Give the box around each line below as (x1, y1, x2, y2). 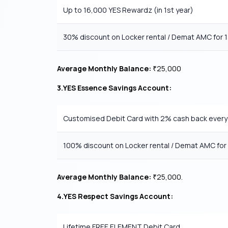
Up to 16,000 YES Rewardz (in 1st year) (63, 5, 193, 15)
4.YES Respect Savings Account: (57, 191, 173, 201)
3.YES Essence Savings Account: (57, 83, 172, 93)
